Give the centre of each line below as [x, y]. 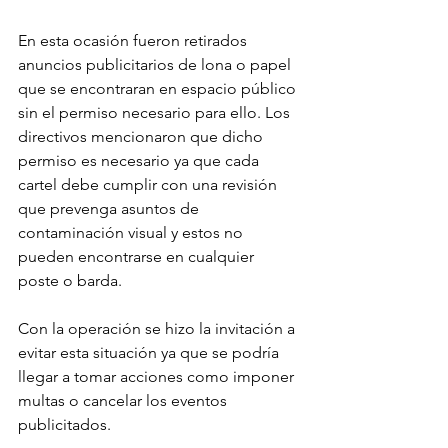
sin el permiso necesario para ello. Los [156, 113]
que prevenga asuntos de [110, 209]
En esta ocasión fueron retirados [134, 41]
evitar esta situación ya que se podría [150, 353]
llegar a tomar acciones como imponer [158, 377]
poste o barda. [70, 281]
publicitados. [64, 425]
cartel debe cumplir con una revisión [149, 185]
